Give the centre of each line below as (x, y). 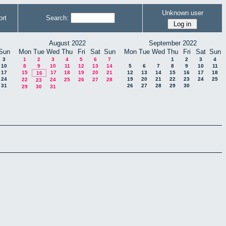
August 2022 (67, 43)
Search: (57, 18)
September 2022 (173, 43)
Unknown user (182, 13)
